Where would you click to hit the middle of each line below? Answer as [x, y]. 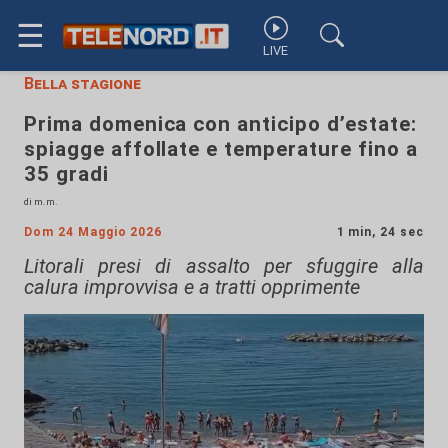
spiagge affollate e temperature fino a [221, 149]
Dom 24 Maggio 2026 [93, 232]
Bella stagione [82, 83]
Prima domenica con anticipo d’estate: [220, 124]
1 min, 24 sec [380, 232]
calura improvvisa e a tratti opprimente [192, 287]
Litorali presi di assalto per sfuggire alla [224, 266]
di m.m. [41, 201]
